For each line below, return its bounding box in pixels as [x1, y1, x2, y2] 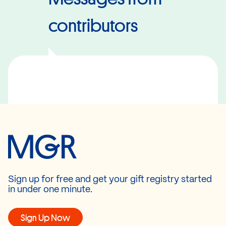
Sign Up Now [21, 211, 70, 223]
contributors [48, 15, 138, 37]
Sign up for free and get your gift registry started [8, 175, 212, 184]
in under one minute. [8, 185, 92, 194]
